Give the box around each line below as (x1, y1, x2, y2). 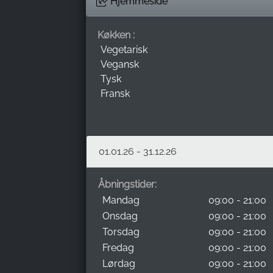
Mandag (102, 194, 140, 206)
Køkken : (97, 29, 135, 41)
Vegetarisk (101, 43, 147, 55)
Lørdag (102, 257, 135, 269)
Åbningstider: (98, 178, 157, 190)
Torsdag (102, 225, 140, 238)
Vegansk (101, 58, 139, 70)
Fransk (101, 87, 130, 99)
